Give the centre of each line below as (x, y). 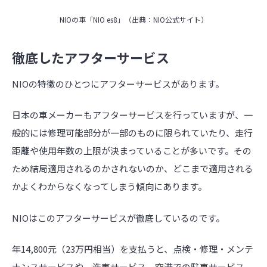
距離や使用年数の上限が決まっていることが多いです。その (132, 151)
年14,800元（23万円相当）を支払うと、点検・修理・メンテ (133, 249)
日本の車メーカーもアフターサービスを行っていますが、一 (132, 115)
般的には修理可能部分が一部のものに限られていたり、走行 (132, 133)
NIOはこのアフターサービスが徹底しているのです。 (118, 218)
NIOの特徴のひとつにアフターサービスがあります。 (118, 83)
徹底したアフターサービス (91, 58)
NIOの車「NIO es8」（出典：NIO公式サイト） (133, 19)
